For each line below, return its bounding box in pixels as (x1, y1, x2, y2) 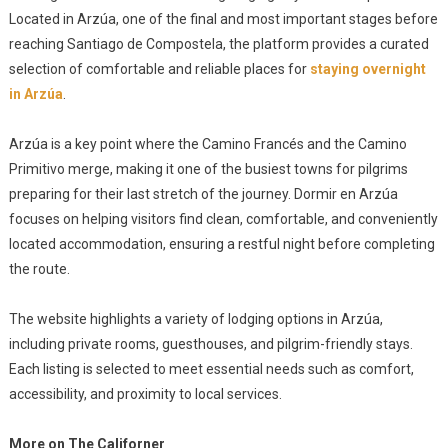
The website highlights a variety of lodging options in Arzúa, (8, 311, 383, 327)
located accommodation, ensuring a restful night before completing (8, 236, 435, 252)
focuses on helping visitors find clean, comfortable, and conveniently (8, 211, 438, 227)
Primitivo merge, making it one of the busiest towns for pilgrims (8, 161, 408, 177)
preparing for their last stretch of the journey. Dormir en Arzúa (8, 186, 398, 202)
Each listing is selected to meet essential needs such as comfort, (8, 361, 414, 377)
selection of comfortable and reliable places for (8, 61, 310, 77)
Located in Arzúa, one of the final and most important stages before (8, 11, 438, 27)
